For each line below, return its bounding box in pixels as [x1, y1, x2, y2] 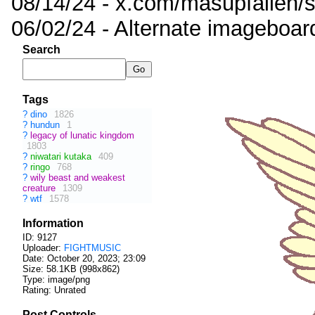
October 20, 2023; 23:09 [47, 252, 146, 264]
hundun [30, 119, 63, 130]
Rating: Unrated [22, 284, 86, 295]
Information [22, 217, 84, 229]
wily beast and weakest [30, 172, 125, 183]
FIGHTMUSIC [64, 242, 121, 253]
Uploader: [22, 242, 64, 253]
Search [22, 43, 60, 56]
